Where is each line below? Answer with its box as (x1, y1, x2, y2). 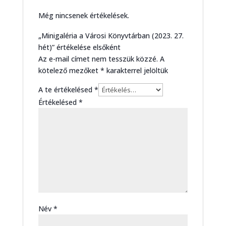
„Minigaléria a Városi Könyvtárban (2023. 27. (38, 31, 184, 40)
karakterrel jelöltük (104, 66, 168, 75)
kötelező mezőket (38, 66, 100, 75)
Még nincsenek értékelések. (38, 11, 129, 20)
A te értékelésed (38, 85, 94, 94)
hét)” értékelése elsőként (38, 42, 121, 52)
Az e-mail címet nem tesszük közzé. (38, 54, 158, 64)
